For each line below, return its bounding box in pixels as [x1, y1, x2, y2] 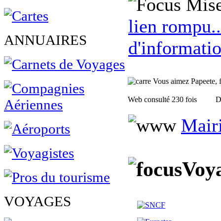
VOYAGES [4, 193, 71, 209]
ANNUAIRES [4, 32, 87, 48]
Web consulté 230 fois [128, 95, 197, 104]
